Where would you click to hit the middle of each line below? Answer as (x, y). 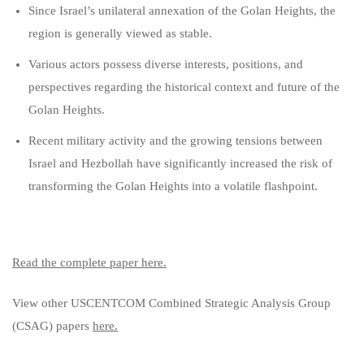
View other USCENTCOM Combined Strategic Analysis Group (171, 303)
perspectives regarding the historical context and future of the (184, 87)
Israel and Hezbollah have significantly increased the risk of (180, 163)
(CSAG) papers (52, 326)
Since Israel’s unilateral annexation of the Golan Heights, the (182, 11)
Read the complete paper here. (89, 262)
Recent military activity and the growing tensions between (175, 141)
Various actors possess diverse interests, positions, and (166, 64)
